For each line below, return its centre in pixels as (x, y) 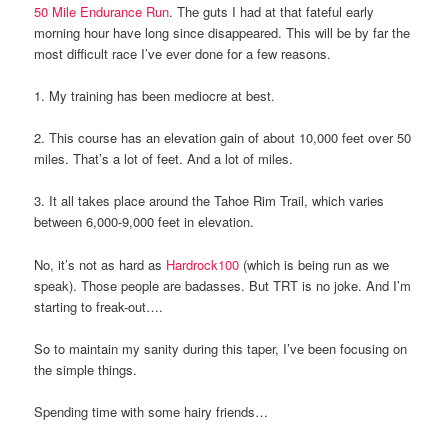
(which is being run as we (314, 264)
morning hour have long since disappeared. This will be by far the (222, 32)
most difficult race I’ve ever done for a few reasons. (183, 53)
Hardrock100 (203, 264)
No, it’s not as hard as (100, 264)
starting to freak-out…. (99, 306)
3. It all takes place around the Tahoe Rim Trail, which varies (209, 201)
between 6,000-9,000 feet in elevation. (144, 222)
